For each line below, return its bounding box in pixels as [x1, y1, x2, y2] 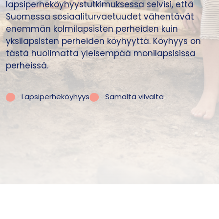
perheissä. [6, 60, 48, 71]
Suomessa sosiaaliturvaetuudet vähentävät [6, 11, 194, 22]
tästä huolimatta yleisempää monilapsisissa [6, 47, 196, 59]
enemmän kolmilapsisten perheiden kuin [6, 23, 178, 35]
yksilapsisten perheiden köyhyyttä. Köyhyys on [6, 35, 201, 47]
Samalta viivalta [105, 91, 164, 102]
